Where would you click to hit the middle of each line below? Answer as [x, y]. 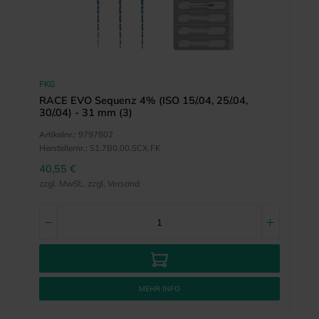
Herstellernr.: [63, 147]
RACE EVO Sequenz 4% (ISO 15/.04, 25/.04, [143, 101]
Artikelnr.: [57, 134]
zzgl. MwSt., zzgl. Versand [89, 183]
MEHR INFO [159, 289]
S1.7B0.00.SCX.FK [125, 147]
